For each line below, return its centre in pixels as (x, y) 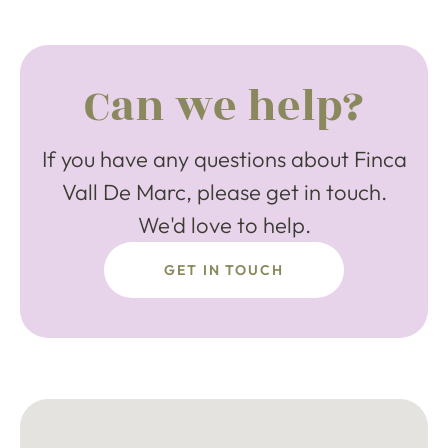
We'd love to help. (224, 225)
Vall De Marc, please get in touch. (224, 192)
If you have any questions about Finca (224, 159)
